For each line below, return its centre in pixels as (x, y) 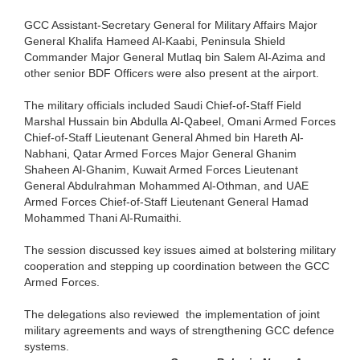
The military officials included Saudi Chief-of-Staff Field (163, 105)
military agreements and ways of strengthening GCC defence (179, 330)
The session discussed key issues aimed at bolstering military (180, 250)
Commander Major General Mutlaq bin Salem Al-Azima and (175, 57)
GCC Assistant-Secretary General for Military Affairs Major (171, 25)
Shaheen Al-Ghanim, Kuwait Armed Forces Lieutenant (161, 169)
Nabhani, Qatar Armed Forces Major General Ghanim (160, 153)
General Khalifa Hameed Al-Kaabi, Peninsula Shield (155, 41)
